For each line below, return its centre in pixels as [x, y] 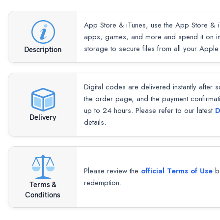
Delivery [43, 117]
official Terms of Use [177, 171]
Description [43, 49]
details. [95, 122]
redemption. [103, 183]
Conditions [43, 195]
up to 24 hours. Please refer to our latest [150, 110]
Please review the [112, 171]
